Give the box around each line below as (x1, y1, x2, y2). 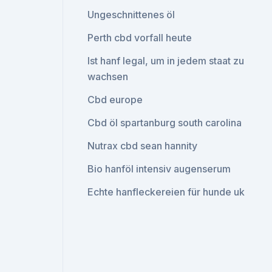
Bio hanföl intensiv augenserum (87, 163, 231, 175)
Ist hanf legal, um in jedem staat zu (87, 55, 245, 67)
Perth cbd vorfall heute (87, 32, 192, 44)
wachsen (87, 70, 129, 83)
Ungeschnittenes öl (87, 8, 175, 21)
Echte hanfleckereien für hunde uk (87, 186, 245, 198)
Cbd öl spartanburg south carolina (87, 117, 242, 129)
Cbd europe (87, 93, 143, 106)
